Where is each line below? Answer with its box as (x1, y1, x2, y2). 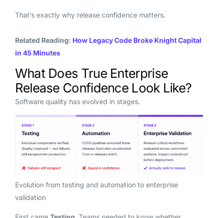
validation (15, 193, 46, 201)
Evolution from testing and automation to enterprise (15, 180, 178, 189)
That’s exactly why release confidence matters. (15, 10, 165, 19)
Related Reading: (15, 36, 73, 44)
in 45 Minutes (15, 48, 60, 57)
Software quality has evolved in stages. (15, 97, 140, 106)
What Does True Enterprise (15, 65, 168, 81)
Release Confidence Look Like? (15, 80, 192, 95)
